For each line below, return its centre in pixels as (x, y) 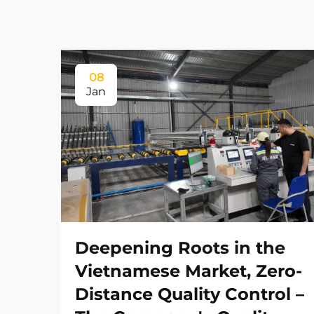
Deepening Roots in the (180, 248)
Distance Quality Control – (190, 294)
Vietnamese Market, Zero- (189, 271)
